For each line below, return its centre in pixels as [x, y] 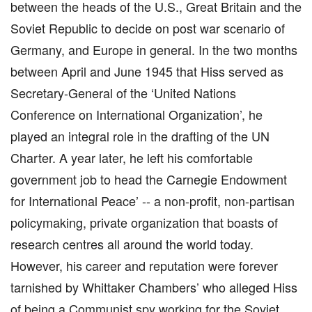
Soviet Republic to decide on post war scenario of [148, 28]
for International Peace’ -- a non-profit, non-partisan [153, 201]
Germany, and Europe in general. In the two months [154, 49]
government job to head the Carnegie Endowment [149, 179]
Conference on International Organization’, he [136, 114]
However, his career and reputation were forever [144, 265]
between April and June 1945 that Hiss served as [147, 71]
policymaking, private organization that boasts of [144, 222]
